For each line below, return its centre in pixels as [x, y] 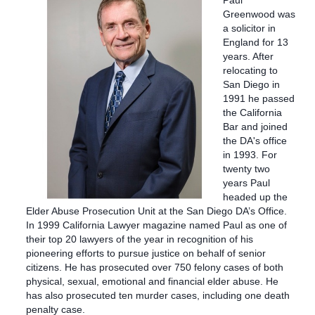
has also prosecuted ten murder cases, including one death [158, 295]
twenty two [246, 169]
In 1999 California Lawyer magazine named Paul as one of [156, 225]
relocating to [250, 70]
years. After [248, 56]
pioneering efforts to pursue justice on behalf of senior [146, 253]
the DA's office [255, 141]
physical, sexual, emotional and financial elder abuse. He [152, 281]
